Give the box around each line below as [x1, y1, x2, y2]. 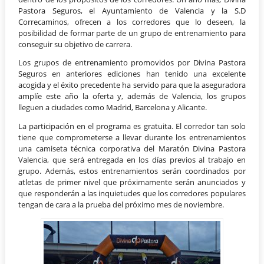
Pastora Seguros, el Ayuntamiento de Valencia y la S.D [18, 5, 246, 16]
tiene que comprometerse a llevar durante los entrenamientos [18, 132, 246, 143]
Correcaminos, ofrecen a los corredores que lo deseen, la [18, 16, 246, 27]
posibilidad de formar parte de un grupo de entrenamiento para [18, 27, 246, 38]
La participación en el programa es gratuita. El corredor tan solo [18, 121, 246, 132]
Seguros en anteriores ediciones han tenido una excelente [18, 68, 246, 80]
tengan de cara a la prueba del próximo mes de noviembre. [18, 199, 225, 210]
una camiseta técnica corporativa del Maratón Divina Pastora [18, 143, 246, 154]
